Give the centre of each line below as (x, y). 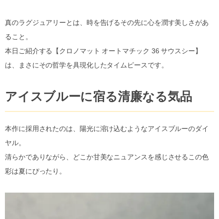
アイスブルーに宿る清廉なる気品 (99, 96)
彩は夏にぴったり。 (36, 171)
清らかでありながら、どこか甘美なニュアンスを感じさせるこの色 (107, 157)
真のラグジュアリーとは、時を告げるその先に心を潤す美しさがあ (107, 22)
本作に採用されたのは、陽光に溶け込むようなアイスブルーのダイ (107, 128)
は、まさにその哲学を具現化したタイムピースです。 (87, 65)
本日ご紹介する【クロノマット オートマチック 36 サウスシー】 (103, 51)
